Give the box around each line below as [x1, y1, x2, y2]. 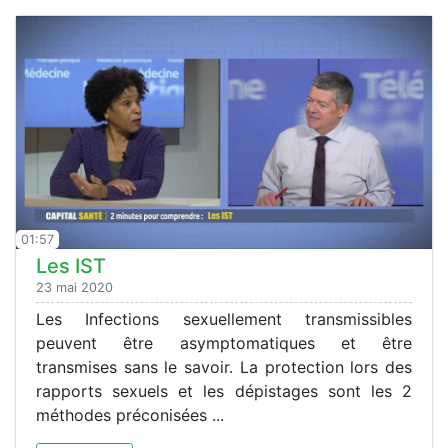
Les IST [36, 254, 106, 279]
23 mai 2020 [36, 280, 113, 296]
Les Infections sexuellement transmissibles [36, 309, 412, 330]
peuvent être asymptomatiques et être [36, 333, 412, 354]
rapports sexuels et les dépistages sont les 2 [36, 381, 412, 402]
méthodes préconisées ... [36, 405, 224, 426]
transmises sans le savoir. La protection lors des [36, 357, 412, 378]
